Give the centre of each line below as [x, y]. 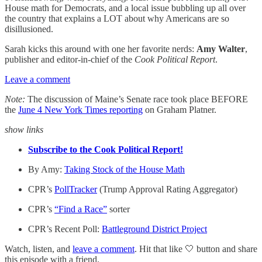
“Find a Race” [81, 209]
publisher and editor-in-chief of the [70, 59]
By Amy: [46, 169]
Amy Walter [221, 49]
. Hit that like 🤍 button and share [196, 249]
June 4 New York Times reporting [80, 110]
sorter [118, 209]
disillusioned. [29, 29]
